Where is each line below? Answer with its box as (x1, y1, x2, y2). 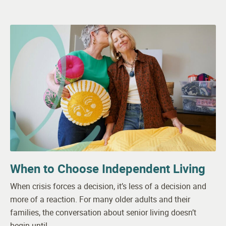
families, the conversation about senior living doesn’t (10, 206, 196, 218)
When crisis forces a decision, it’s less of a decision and (10, 180, 206, 192)
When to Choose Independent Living (10, 160, 205, 177)
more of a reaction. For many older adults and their (10, 193, 190, 205)
